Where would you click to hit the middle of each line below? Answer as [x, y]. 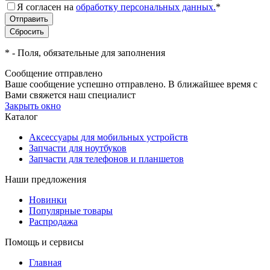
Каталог [21, 117]
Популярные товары [71, 211]
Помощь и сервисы [44, 242]
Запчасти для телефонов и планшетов [106, 159]
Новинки [48, 200]
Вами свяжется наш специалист [70, 95]
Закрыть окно [33, 106]
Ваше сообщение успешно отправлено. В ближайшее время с [131, 84]
